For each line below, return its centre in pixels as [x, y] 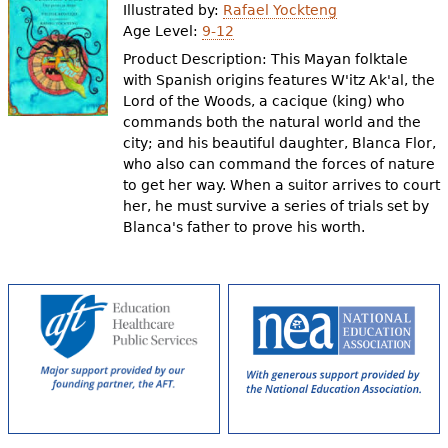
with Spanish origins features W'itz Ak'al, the [279, 80]
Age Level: [163, 30]
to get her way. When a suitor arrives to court [282, 185]
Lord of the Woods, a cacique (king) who [264, 101]
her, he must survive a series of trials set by [276, 206]
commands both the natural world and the [272, 122]
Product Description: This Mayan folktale [266, 59]
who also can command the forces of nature [279, 164]
